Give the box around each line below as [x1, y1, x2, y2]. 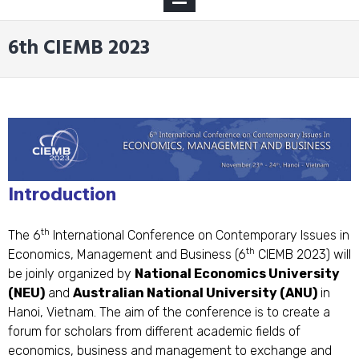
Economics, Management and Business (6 [8, 247, 246, 263]
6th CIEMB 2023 [8, 33, 150, 66]
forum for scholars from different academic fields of [8, 324, 301, 340]
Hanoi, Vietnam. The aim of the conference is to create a [8, 305, 330, 321]
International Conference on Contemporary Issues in [50, 228, 349, 244]
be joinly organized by [8, 266, 135, 282]
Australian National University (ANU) [73, 285, 317, 301]
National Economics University [135, 266, 340, 282]
